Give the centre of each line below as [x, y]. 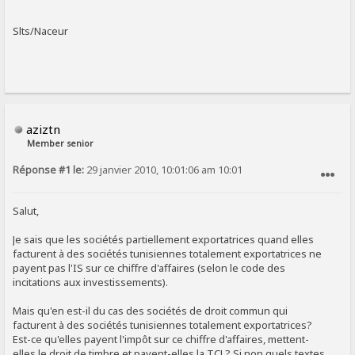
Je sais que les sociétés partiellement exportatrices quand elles [164, 239]
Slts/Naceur [41, 31]
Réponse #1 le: [49, 170]
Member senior [61, 144]
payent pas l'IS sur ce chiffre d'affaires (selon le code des [149, 267]
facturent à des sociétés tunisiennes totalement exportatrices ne [168, 253]
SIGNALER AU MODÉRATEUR [279, 200]
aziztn [44, 130]
